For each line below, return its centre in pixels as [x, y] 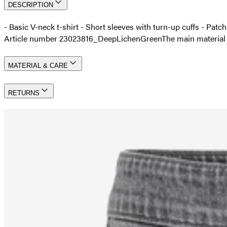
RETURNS [24, 93]
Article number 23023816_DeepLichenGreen [83, 38]
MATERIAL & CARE [38, 65]
